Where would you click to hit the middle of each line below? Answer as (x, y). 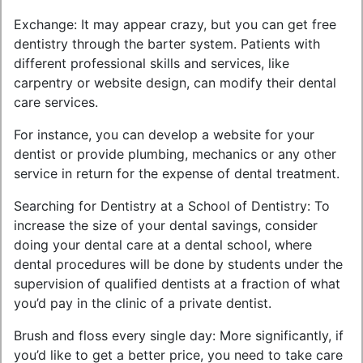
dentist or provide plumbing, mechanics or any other (175, 154)
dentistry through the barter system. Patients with (167, 44)
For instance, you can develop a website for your (164, 135)
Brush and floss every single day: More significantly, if (179, 335)
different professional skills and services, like (152, 63)
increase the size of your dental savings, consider (166, 225)
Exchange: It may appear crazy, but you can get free (175, 24)
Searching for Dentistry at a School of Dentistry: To (172, 206)
